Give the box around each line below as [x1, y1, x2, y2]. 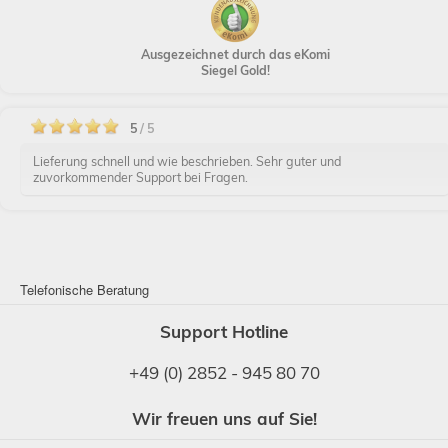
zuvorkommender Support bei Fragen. [32, 169, 248, 185]
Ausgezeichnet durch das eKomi [140, 46, 330, 62]
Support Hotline [160, 321, 288, 342]
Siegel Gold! [200, 62, 270, 78]
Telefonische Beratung [20, 280, 149, 299]
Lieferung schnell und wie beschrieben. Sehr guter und [32, 153, 341, 169]
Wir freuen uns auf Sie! [131, 408, 317, 429]
